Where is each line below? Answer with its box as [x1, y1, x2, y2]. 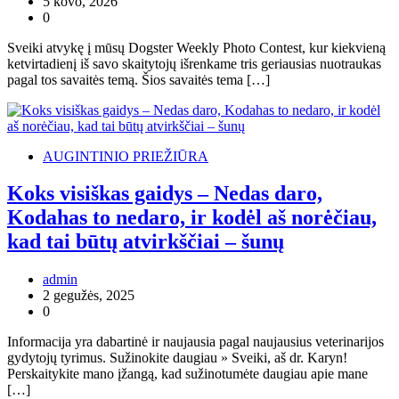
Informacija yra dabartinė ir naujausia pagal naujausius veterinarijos [7, 334, 384, 350]
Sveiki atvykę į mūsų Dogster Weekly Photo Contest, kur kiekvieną [7, 39, 386, 55]
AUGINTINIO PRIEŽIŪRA [43, 148, 208, 164]
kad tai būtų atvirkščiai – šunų [7, 230, 284, 254]
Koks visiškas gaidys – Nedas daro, [7, 182, 322, 206]
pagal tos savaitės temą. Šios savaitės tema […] [7, 71, 270, 87]
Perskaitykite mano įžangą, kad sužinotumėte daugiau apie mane [7, 366, 368, 382]
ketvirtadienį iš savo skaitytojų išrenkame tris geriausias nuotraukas [7, 55, 381, 71]
